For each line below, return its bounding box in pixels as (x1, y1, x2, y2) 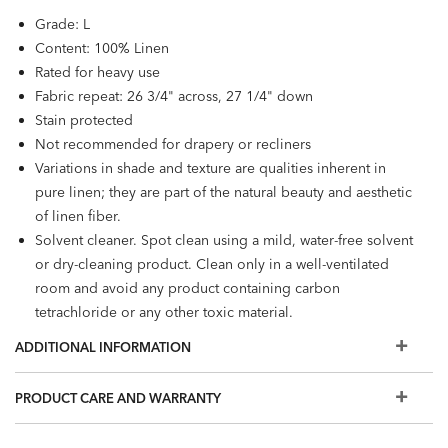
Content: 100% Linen (35, 39, 169, 57)
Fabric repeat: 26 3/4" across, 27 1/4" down (35, 87, 313, 105)
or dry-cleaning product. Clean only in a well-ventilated (35, 255, 389, 273)
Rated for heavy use (35, 63, 160, 81)
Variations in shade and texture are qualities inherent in (35, 159, 386, 177)
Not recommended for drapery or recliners (35, 135, 311, 153)
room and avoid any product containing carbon (35, 279, 340, 297)
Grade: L (35, 15, 90, 33)
